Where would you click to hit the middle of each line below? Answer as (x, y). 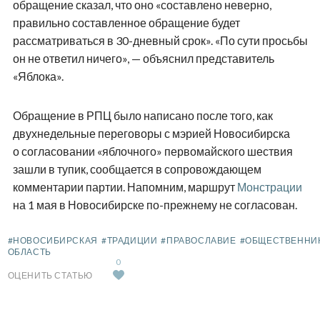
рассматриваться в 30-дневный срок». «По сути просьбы (160, 40)
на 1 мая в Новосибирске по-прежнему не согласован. (155, 204)
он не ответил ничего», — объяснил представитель (143, 58)
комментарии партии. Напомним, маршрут (125, 186)
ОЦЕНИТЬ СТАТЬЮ (50, 275)
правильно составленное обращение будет (126, 22)
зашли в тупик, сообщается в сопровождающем (137, 169)
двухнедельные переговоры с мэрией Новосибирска (151, 133)
